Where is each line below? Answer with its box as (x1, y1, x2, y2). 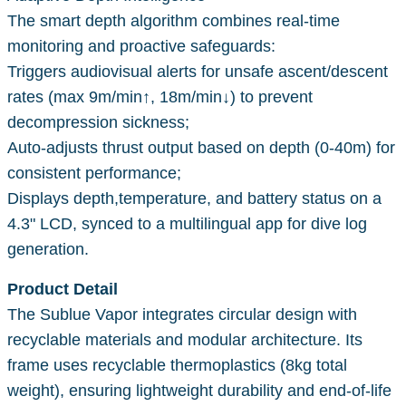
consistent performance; (7, 163, 181, 182)
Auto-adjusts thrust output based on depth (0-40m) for (7, 138, 395, 157)
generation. (7, 239, 89, 258)
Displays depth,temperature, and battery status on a (7, 188, 382, 208)
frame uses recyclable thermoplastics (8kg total (7, 355, 347, 374)
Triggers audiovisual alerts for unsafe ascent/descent (7, 62, 388, 81)
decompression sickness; (7, 112, 189, 131)
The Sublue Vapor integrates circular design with (7, 304, 357, 324)
